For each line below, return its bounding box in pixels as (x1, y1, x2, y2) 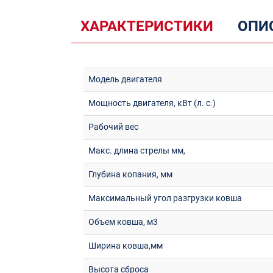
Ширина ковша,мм (88, 241, 163, 250)
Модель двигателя (88, 74, 162, 84)
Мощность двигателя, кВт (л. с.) (88, 98, 216, 108)
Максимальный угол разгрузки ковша (88, 193, 242, 203)
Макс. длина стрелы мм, (88, 146, 185, 155)
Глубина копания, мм (88, 169, 172, 179)
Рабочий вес (88, 122, 138, 132)
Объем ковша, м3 (88, 217, 158, 227)
